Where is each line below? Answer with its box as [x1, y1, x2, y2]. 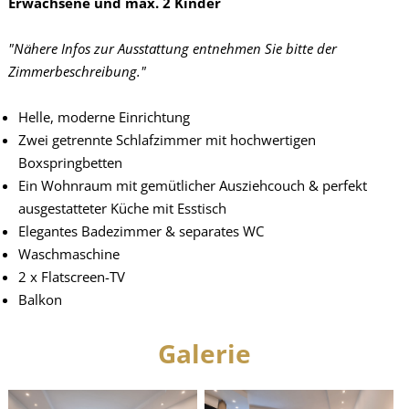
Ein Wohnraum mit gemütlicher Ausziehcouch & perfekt [17, 176, 367, 195]
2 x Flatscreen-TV [17, 267, 125, 287]
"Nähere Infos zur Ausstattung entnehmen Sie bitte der [7, 39, 337, 58]
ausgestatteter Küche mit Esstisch [17, 199, 226, 218]
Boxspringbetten [17, 153, 122, 173]
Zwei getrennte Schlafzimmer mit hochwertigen [17, 131, 316, 150]
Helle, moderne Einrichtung [17, 108, 190, 127]
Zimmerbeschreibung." [7, 62, 146, 81]
